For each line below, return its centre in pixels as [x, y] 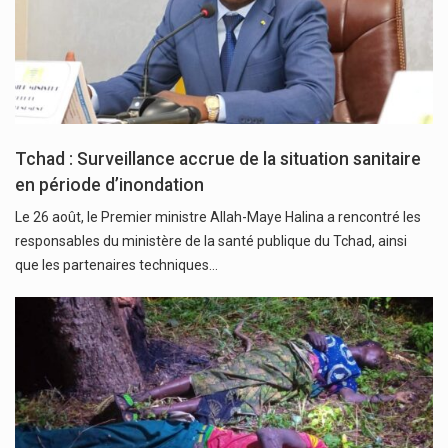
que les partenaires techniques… [116, 265]
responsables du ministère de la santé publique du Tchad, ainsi [211, 241]
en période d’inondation [109, 185]
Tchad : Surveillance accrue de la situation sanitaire [218, 159]
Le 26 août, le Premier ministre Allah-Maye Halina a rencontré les [218, 217]
